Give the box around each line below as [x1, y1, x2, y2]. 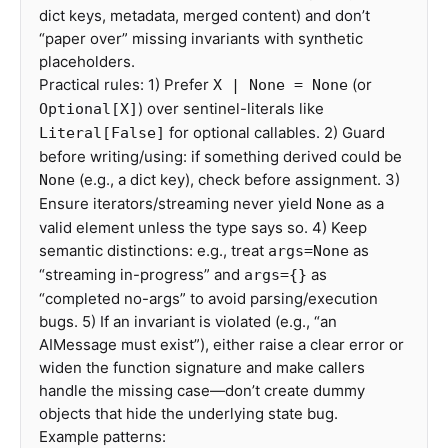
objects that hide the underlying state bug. [39, 404, 338, 423]
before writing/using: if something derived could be [39, 147, 402, 166]
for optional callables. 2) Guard [165, 123, 385, 142]
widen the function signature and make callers [39, 358, 365, 377]
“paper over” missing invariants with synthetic [39, 29, 363, 48]
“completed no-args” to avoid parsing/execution [39, 289, 378, 308]
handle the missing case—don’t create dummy [39, 381, 365, 400]
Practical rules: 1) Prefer [39, 75, 213, 94]
